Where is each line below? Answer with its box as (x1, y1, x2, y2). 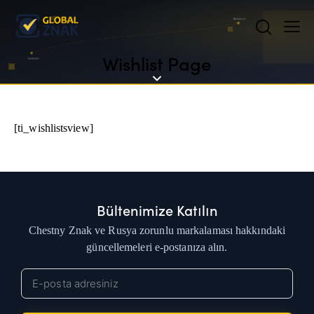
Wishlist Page (102, 50, 212, 76)
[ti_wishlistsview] (14, 122, 93, 135)
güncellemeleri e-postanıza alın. (86, 241, 228, 254)
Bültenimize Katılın (96, 200, 218, 220)
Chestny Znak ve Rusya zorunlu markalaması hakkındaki (28, 224, 286, 237)
